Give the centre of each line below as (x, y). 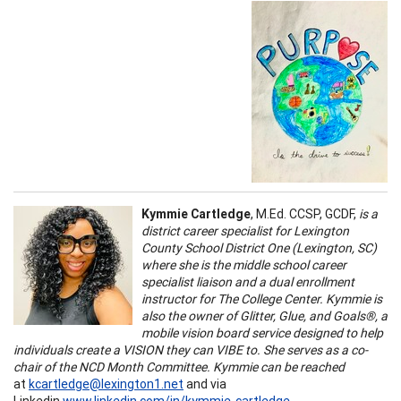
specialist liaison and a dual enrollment (248, 282)
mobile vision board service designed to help (262, 333)
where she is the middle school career (244, 264)
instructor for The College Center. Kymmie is (262, 299)
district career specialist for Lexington (245, 230)
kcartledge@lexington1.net (106, 384)
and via (205, 384)
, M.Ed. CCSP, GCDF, (305, 213)
